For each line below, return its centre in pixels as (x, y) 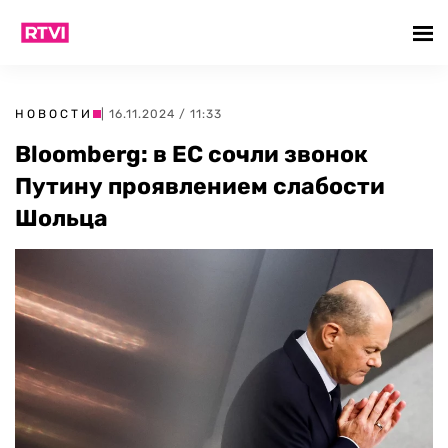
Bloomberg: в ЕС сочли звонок (191, 154)
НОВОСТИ (54, 114)
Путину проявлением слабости (200, 186)
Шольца (61, 218)
